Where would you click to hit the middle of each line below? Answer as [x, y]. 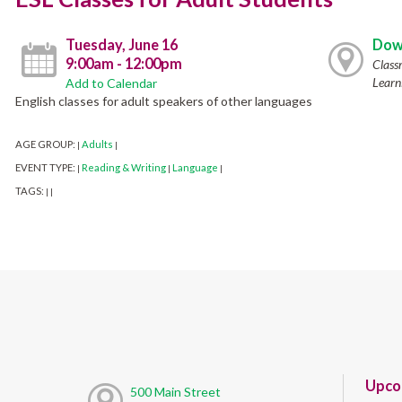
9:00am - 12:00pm [124, 64]
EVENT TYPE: [46, 168]
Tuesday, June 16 [122, 45]
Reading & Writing [123, 168]
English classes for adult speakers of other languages [163, 101]
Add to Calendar [112, 83]
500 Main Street [175, 391]
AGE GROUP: [46, 144]
